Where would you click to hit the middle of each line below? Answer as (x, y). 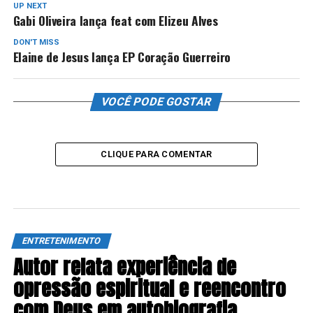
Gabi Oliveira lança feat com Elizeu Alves (115, 20)
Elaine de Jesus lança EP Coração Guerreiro (122, 56)
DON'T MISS (36, 42)
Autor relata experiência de (124, 266)
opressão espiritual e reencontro (149, 288)
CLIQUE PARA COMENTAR (156, 154)
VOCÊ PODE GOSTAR (157, 101)
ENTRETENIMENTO (61, 240)
